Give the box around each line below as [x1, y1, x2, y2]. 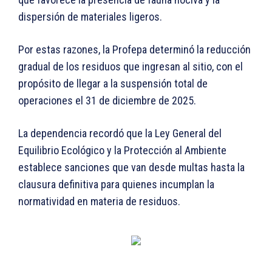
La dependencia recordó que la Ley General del [18, 127, 222, 140]
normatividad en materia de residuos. [18, 195, 180, 208]
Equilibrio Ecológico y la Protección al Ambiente [18, 144, 226, 157]
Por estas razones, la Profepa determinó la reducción [18, 43, 251, 56]
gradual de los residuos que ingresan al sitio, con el [18, 60, 243, 73]
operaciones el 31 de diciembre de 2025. [18, 94, 196, 107]
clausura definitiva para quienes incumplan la [18, 178, 214, 191]
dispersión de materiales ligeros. [18, 10, 162, 24]
